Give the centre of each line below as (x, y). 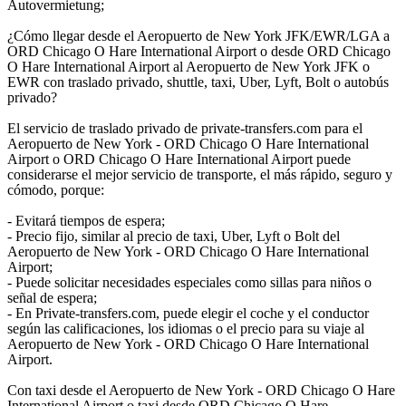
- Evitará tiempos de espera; (86, 221)
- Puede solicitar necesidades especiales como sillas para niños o (189, 283)
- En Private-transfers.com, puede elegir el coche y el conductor (188, 314)
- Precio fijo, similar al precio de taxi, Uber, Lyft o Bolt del (174, 237)
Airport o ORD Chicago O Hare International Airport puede (179, 159)
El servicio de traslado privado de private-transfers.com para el (185, 129)
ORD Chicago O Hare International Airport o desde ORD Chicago (199, 52)
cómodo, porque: (56, 190)
